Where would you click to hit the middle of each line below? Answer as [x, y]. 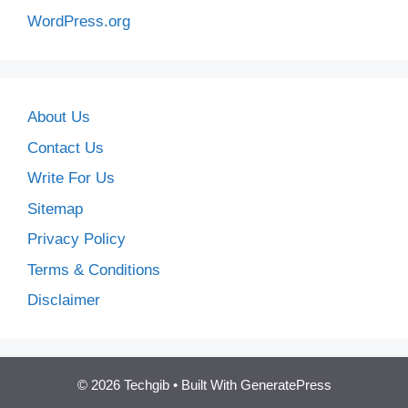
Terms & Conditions [94, 270]
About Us [59, 117]
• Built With [204, 385]
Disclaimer [64, 300]
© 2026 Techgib [123, 385]
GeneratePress [286, 385]
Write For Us [71, 178]
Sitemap [55, 209]
